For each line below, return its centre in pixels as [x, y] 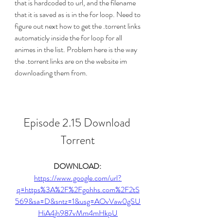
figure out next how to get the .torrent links [78, 26]
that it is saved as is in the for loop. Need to [78, 14]
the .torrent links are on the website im [71, 61]
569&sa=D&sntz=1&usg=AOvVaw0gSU [78, 201]
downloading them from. [51, 73]
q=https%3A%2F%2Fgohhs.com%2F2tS [78, 190]
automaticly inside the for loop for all [68, 38]
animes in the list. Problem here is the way [76, 49]
